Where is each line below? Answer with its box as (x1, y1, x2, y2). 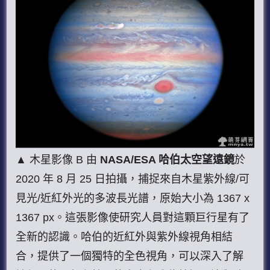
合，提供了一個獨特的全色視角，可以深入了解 (16, 250, 244, 263)
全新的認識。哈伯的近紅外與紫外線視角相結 (16, 231, 233, 243)
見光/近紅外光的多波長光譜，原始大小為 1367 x (16, 192, 250, 205)
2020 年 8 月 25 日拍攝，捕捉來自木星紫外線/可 (16, 173, 250, 186)
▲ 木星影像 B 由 (16, 154, 98, 166)
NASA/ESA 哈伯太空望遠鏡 (97, 154, 235, 166)
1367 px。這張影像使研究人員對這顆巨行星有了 (16, 212, 250, 224)
